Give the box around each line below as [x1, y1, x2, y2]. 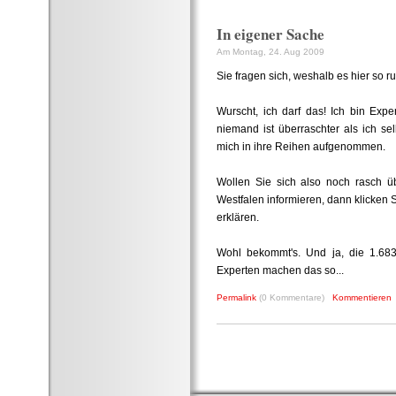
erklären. [217, 211, 259, 224]
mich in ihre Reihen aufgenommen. [217, 141, 385, 153]
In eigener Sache [217, 23, 324, 45]
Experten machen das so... [217, 264, 344, 277]
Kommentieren [332, 293, 392, 302]
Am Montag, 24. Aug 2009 [217, 47, 324, 57]
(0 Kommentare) [256, 293, 332, 302]
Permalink [217, 293, 256, 302]
